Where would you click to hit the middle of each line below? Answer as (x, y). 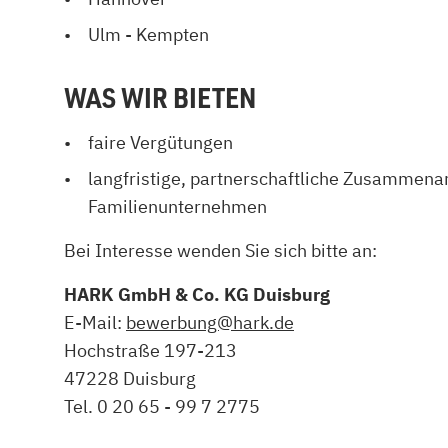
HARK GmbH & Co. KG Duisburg (197, 294)
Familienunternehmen (177, 206)
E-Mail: (95, 322)
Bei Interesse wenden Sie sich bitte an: (220, 250)
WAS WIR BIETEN (160, 96)
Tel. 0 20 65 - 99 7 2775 (162, 406)
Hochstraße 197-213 (150, 350)
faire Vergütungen (160, 142)
